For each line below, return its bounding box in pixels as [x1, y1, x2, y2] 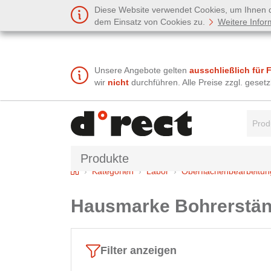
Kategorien [92, 166, 134, 176]
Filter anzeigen [100, 244, 177, 257]
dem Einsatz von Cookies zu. [94, 17, 207, 27]
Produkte [80, 151, 129, 165]
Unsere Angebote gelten [94, 65, 189, 76]
